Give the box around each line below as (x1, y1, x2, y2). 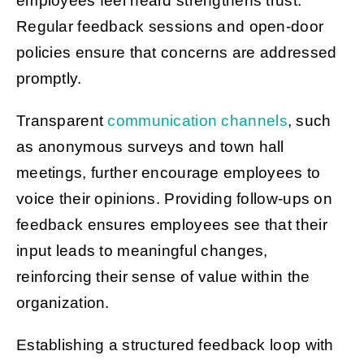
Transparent (15, 111, 108, 129)
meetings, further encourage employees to (15, 163, 321, 181)
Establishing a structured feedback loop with (15, 336, 334, 353)
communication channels (107, 111, 288, 129)
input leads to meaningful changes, (15, 241, 268, 259)
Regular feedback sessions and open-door (15, 17, 324, 35)
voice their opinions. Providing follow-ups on (15, 189, 332, 207)
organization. (15, 293, 110, 311)
